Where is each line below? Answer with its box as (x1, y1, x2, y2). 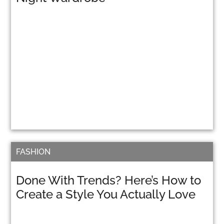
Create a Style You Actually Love (16, 187, 196, 201)
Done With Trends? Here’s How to (16, 173, 201, 187)
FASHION (16, 147, 51, 156)
